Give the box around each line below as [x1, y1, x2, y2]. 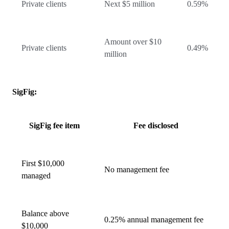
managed [21, 171, 51, 180]
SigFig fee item [29, 121, 80, 130]
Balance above [21, 209, 69, 218]
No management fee [104, 165, 169, 174]
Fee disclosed [133, 121, 178, 130]
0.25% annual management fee [104, 215, 203, 224]
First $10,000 [21, 159, 64, 168]
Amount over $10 [104, 37, 162, 46]
